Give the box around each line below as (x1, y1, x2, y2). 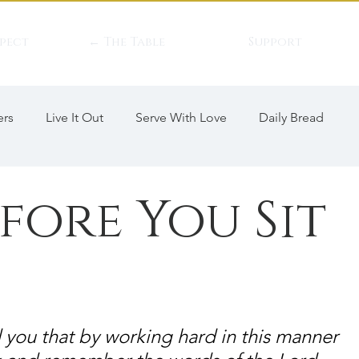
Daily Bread (259, 110, 324, 125)
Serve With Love (135, 110, 227, 125)
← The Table (88, 34, 165, 50)
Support (248, 34, 302, 50)
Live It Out (46, 110, 103, 125)
